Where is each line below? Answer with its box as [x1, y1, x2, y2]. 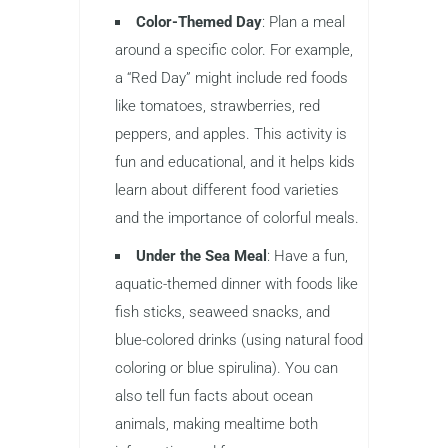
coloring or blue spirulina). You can [115, 358, 338, 377]
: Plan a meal [262, 12, 345, 31]
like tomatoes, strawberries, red [115, 96, 320, 115]
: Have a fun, [267, 246, 348, 265]
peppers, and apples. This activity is [115, 124, 347, 143]
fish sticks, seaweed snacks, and [115, 302, 330, 321]
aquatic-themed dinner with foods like [115, 274, 358, 293]
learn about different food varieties [115, 180, 339, 199]
